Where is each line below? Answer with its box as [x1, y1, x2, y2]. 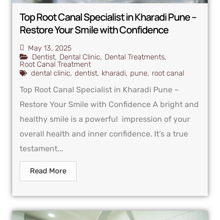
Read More [30, 166, 66, 175]
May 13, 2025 [28, 43, 72, 53]
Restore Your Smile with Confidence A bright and [20, 99, 199, 109]
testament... [20, 143, 63, 153]
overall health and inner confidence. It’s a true [20, 129, 188, 138]
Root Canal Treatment [20, 59, 91, 69]
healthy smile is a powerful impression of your [20, 114, 190, 124]
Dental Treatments [105, 52, 165, 61]
